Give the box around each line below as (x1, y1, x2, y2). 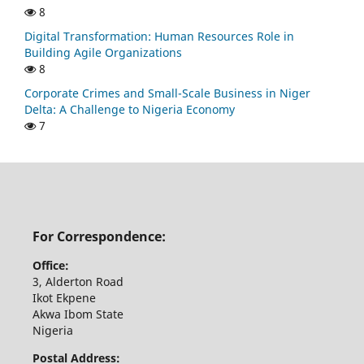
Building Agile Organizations (24, 45, 182, 61)
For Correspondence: (32, 227, 166, 245)
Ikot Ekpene (32, 290, 99, 306)
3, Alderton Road (32, 274, 127, 290)
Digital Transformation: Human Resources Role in (24, 28, 294, 45)
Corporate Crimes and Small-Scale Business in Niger (24, 85, 310, 102)
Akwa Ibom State (32, 306, 127, 323)
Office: (32, 258, 69, 274)
